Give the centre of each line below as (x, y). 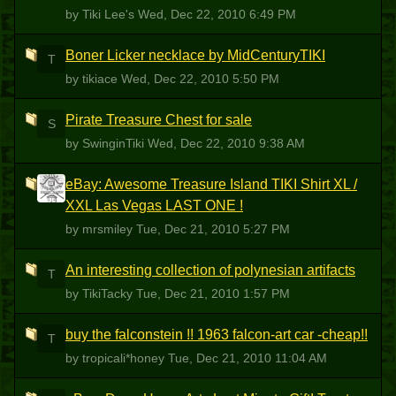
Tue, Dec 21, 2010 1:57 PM (213, 293)
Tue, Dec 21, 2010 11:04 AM (247, 358)
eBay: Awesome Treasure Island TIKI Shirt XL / (211, 184)
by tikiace (93, 79)
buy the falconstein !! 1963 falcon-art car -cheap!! (217, 335)
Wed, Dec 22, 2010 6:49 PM (217, 14)
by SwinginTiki (107, 143)
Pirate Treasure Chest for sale (159, 120)
